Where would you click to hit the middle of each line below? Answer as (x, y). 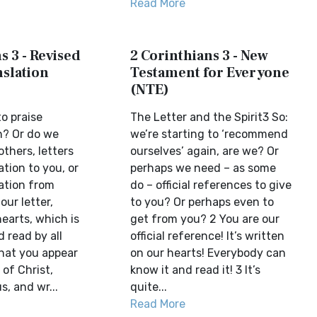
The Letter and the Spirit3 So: (209, 117)
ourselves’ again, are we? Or (205, 151)
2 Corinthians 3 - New (200, 56)
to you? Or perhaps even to (202, 202)
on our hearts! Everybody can (208, 253)
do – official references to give (211, 185)
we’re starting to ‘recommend (209, 134)
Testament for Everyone (210, 73)
